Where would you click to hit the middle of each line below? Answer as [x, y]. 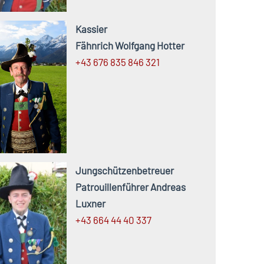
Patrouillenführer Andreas [130, 187]
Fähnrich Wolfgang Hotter [130, 46]
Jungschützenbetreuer [124, 171]
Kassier [91, 29]
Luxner [90, 204]
